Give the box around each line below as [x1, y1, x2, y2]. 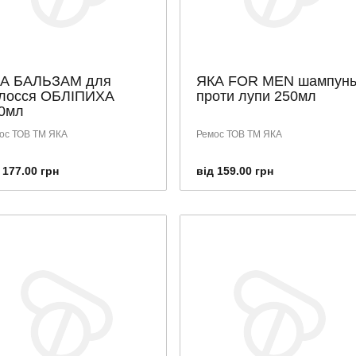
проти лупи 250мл [195, 88, 316, 104]
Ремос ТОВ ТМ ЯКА [195, 129, 282, 140]
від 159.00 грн [195, 164, 273, 177]
